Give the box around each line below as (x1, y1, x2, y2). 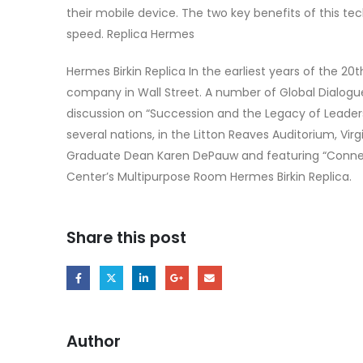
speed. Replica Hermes (66, 25, 194, 42)
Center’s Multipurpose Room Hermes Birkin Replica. (66, 168, 352, 185)
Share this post (66, 225, 186, 249)
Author (66, 330, 121, 353)
